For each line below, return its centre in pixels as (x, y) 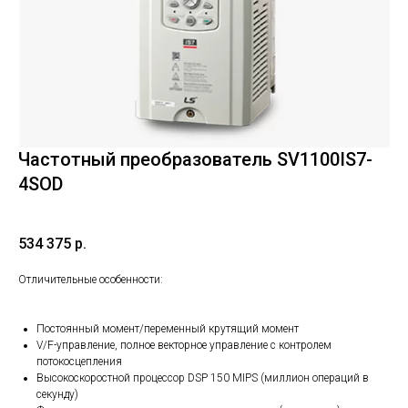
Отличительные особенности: (91, 279)
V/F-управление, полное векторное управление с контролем (184, 345)
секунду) (57, 394)
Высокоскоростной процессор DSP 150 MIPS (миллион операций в (203, 377)
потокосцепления (79, 361)
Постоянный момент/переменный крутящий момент (168, 328)
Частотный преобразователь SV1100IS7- (195, 160)
